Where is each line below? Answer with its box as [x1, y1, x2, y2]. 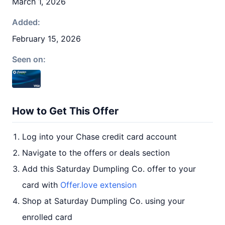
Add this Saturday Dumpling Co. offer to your [22, 164, 196, 174]
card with [22, 180, 60, 190]
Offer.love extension [60, 180, 137, 190]
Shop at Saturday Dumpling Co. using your [22, 196, 185, 206]
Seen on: [12, 54, 46, 64]
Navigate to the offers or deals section [22, 148, 170, 158]
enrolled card [22, 212, 72, 222]
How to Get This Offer [12, 105, 119, 117]
